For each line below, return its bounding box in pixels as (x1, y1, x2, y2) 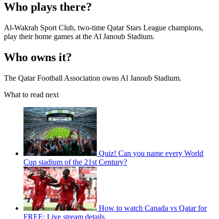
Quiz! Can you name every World (99, 149, 203, 158)
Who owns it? (4, 51, 72, 64)
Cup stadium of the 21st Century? (23, 158, 127, 167)
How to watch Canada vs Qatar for (99, 204, 207, 213)
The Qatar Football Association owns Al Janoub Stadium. (4, 74, 181, 83)
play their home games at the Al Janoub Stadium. (4, 32, 154, 41)
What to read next (4, 90, 59, 99)
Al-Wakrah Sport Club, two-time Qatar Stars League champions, (4, 23, 203, 32)
